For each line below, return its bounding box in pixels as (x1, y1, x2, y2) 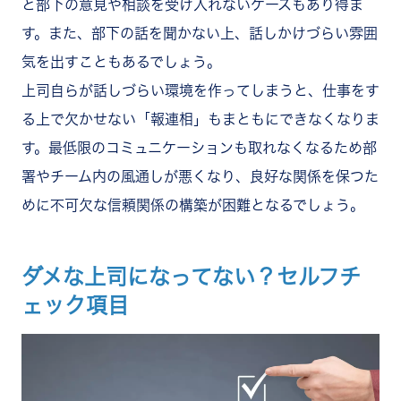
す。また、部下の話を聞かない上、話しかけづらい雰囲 (21, 26, 378, 41)
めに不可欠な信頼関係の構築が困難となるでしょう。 (21, 198, 364, 213)
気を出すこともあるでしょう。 (21, 55, 221, 70)
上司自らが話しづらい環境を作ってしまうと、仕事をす (21, 83, 380, 98)
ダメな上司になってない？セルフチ (21, 266, 361, 288)
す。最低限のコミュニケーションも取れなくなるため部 (21, 141, 377, 156)
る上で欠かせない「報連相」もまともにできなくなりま (21, 112, 380, 127)
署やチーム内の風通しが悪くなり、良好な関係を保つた (21, 169, 379, 184)
